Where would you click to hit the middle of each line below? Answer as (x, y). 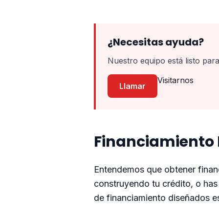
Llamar (132, 86)
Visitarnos (175, 80)
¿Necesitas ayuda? (156, 42)
